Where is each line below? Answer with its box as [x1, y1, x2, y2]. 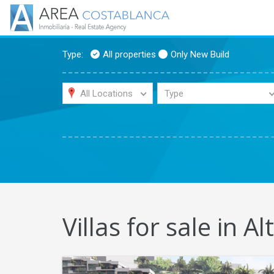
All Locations [80, 87, 133, 99]
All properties [103, 49, 156, 60]
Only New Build [171, 49, 229, 60]
